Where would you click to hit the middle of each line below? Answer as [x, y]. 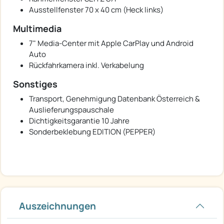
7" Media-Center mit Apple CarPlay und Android [111, 43]
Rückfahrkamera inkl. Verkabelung [86, 65]
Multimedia [37, 29]
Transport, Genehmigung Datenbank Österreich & [114, 99]
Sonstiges [35, 84]
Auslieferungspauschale [71, 110]
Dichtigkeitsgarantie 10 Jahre [79, 121]
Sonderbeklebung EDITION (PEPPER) [92, 132]
